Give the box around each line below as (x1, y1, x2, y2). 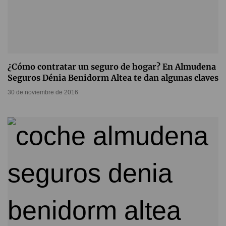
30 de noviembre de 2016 (8, 89, 78, 96)
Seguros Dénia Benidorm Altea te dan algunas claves (8, 73, 218, 83)
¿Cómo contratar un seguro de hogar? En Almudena (8, 62, 216, 72)
